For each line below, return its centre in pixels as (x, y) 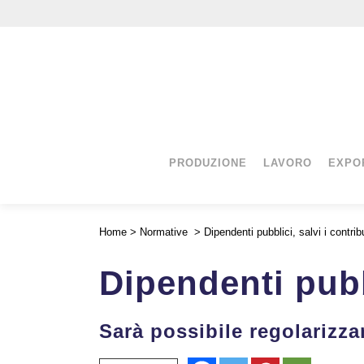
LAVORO (287, 162)
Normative (164, 232)
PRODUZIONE (208, 162)
